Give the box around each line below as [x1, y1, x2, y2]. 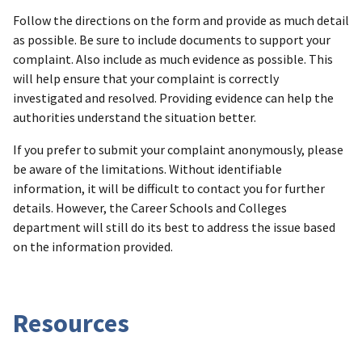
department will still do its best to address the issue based [13, 218, 335, 235]
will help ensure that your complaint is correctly [13, 69, 279, 86]
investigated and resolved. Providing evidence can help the [13, 89, 334, 106]
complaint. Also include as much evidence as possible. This [13, 50, 333, 67]
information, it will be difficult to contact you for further [13, 179, 325, 196]
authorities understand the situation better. [13, 108, 259, 125]
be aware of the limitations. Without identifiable [13, 160, 282, 177]
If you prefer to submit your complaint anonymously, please [13, 141, 343, 158]
